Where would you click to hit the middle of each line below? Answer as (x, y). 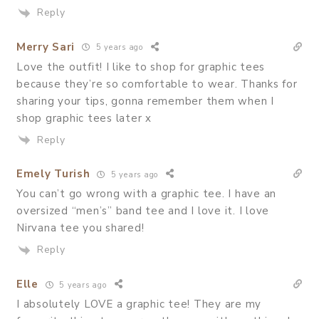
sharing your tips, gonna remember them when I (145, 101)
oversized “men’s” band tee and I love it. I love (143, 211)
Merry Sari (46, 47)
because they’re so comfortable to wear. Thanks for (157, 84)
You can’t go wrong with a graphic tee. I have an (146, 194)
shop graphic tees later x (84, 118)
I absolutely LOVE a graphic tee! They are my (139, 304)
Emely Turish (53, 174)
